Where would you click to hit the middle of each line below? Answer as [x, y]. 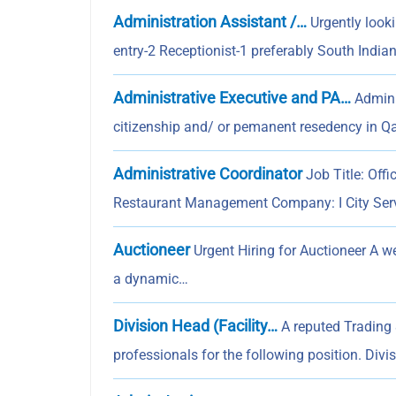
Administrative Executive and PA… [232, 98]
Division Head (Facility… [195, 326]
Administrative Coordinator [208, 174]
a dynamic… [151, 279]
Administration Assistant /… [210, 22]
